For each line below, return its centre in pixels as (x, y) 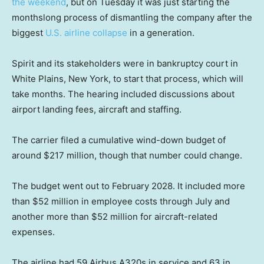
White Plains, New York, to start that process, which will (128, 78)
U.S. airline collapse (86, 32)
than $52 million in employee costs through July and (121, 201)
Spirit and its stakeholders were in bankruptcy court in (125, 63)
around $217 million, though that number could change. (127, 155)
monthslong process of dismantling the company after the (132, 17)
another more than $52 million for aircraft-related (115, 216)
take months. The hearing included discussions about (123, 94)
